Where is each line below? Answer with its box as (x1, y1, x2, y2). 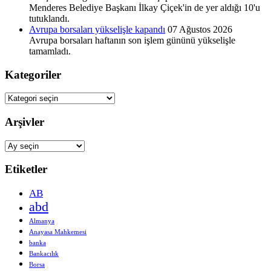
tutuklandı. (29, 13, 70, 24)
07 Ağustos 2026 (168, 24, 232, 34)
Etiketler (5, 163, 47, 176)
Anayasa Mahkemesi (29, 229, 87, 236)
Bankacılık (29, 250, 59, 258)
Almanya (29, 218, 54, 225)
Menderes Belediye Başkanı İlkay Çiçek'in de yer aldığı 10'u (29, 2, 260, 13)
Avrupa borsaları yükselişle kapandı (29, 24, 165, 34)
